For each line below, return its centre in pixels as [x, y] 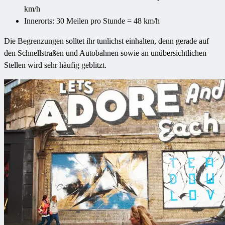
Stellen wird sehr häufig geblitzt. [55, 65]
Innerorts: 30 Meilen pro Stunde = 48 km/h [92, 21]
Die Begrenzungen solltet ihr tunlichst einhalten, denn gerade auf [106, 41]
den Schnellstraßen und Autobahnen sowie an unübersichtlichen [105, 53]
